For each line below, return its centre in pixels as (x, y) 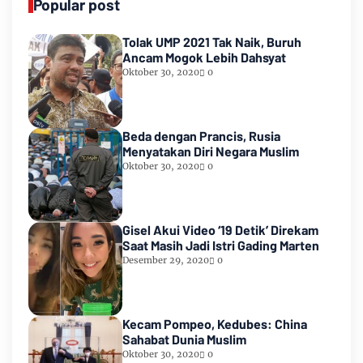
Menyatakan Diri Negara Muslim (211, 152)
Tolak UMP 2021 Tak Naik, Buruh (212, 42)
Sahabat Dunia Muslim (184, 340)
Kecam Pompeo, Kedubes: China (215, 324)
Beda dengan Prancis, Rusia (201, 136)
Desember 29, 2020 (166, 261)
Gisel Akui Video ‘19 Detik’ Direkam (220, 230)
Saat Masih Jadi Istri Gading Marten (221, 246)
